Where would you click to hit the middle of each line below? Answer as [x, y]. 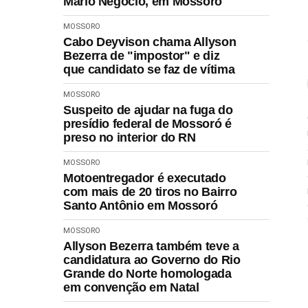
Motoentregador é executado [145, 178]
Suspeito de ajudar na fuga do [148, 110]
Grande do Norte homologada [147, 273]
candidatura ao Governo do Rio [152, 260]
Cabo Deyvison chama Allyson [150, 42]
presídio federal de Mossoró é [147, 123]
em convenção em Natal [131, 287]
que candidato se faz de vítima [149, 69]
